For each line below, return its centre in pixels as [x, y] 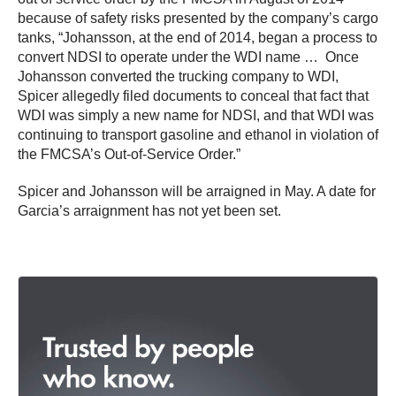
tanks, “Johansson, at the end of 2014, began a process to [198, 37]
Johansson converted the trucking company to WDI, [178, 76]
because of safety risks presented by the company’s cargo [198, 18]
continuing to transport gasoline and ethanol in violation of [198, 134]
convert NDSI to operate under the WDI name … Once [188, 57]
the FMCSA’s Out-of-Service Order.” [129, 154]
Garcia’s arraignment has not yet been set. [149, 210]
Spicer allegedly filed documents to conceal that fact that [193, 95]
